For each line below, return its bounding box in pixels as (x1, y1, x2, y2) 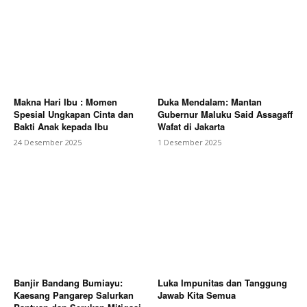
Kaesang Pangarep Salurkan (14, 288, 134, 302)
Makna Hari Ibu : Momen (14, 95, 117, 108)
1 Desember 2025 (158, 136, 221, 147)
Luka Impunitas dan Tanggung (158, 276, 287, 290)
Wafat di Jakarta (158, 119, 225, 133)
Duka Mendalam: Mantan (158, 95, 262, 108)
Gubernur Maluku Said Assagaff (158, 107, 293, 121)
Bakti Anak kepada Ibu (14, 119, 108, 133)
